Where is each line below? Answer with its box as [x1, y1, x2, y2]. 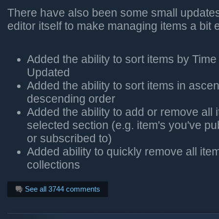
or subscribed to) [27, 132, 112, 145]
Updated [27, 66, 70, 79]
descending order [27, 93, 115, 106]
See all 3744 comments [23, 185, 100, 194]
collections [27, 159, 80, 172]
